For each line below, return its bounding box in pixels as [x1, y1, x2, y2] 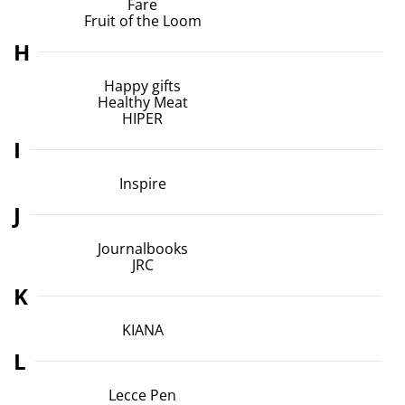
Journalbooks [97, 238, 188, 258]
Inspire [118, 173, 166, 193]
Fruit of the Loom [83, 10, 202, 30]
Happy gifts [104, 75, 181, 95]
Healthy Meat [97, 91, 188, 111]
